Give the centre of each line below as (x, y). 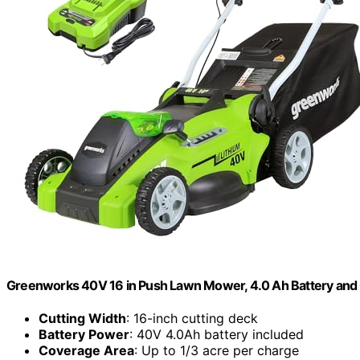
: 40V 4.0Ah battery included (217, 334)
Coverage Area (86, 350)
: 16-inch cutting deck (192, 318)
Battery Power (84, 334)
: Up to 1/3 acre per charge (217, 350)
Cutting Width (82, 318)
